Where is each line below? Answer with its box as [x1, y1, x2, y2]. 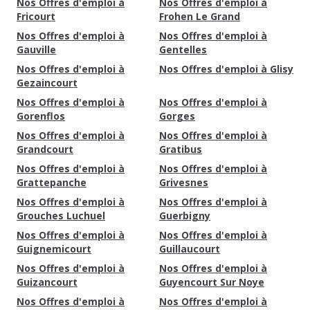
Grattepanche [17, 176, 86, 189]
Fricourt [17, 10, 55, 23]
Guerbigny [159, 209, 210, 222]
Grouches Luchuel [17, 209, 105, 222]
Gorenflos [17, 109, 65, 122]
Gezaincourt [17, 76, 77, 89]
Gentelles [159, 43, 207, 56]
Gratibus [159, 143, 202, 156]
